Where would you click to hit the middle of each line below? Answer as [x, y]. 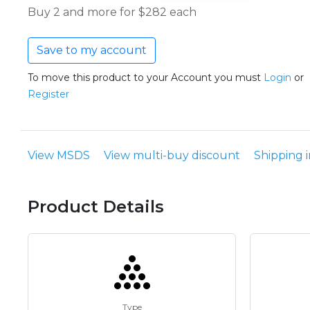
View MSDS [59, 156]
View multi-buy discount [172, 156]
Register [48, 94]
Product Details [96, 207]
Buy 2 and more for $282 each [112, 12]
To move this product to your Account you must [146, 78]
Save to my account [92, 51]
